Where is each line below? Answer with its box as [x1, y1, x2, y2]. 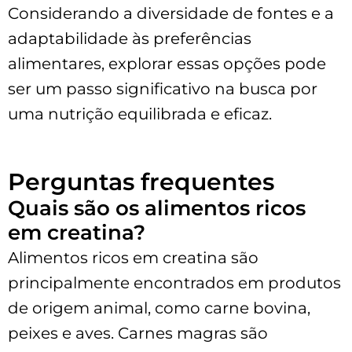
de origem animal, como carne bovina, [8, 298, 310, 317]
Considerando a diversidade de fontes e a [8, 3, 334, 23]
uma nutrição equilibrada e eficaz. [8, 104, 272, 123]
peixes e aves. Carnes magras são [8, 323, 268, 343]
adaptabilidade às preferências [8, 28, 251, 48]
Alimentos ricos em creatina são [8, 247, 258, 267]
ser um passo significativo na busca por [8, 79, 317, 98]
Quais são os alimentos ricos [8, 195, 306, 221]
